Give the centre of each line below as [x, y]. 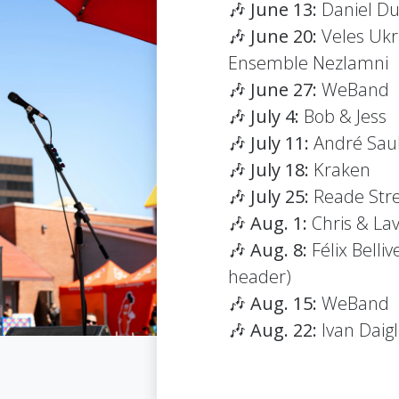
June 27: [284, 90]
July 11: [280, 143]
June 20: [284, 37]
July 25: [282, 197]
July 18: [282, 170]
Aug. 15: [284, 304]
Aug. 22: [286, 330]
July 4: [277, 117]
